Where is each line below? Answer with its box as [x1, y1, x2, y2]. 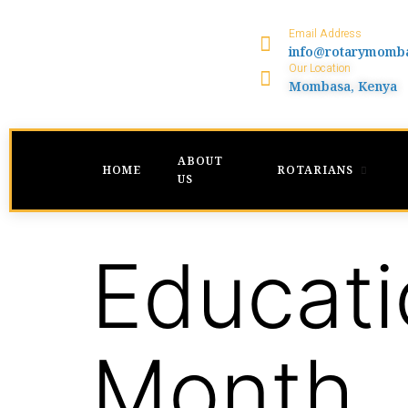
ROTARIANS [276, 162, 353, 178]
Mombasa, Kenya [289, 77, 398, 95]
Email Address [289, 25, 362, 42]
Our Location [289, 60, 352, 76]
